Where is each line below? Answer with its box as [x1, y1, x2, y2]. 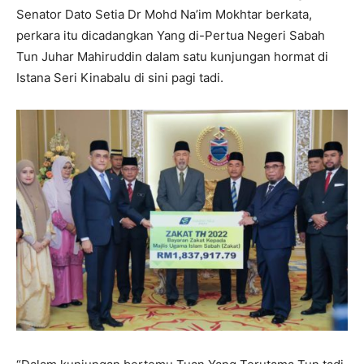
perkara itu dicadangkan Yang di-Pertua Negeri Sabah [16, 28, 325, 44]
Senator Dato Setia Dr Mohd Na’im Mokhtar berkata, [16, 6, 312, 23]
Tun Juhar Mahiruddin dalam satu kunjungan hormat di [16, 49, 328, 65]
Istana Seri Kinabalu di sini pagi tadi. [16, 70, 223, 86]
